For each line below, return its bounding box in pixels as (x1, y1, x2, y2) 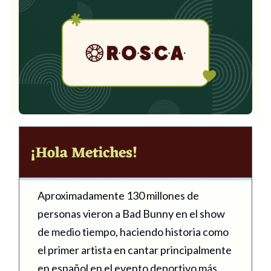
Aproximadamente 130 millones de (38, 188, 199, 202)
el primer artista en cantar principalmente (38, 243, 232, 256)
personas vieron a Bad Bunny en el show (38, 206, 225, 220)
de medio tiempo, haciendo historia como (38, 224, 229, 238)
